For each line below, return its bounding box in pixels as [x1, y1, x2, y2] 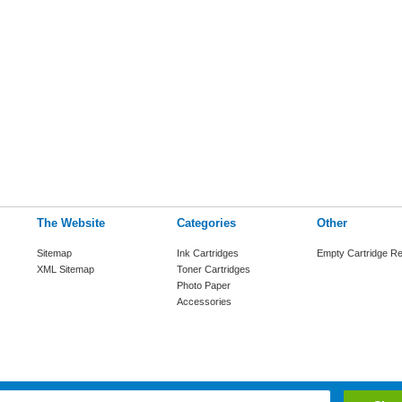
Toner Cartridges [177, 264, 250, 275]
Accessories [177, 296, 232, 307]
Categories [177, 216, 236, 230]
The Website [37, 216, 105, 230]
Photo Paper [177, 280, 231, 291]
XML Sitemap [37, 264, 94, 275]
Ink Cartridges [177, 248, 239, 258]
